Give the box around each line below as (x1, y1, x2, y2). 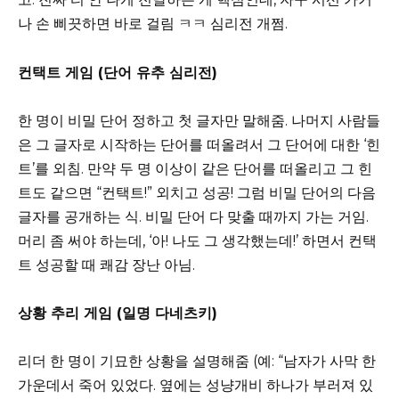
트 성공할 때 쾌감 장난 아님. (18, 256, 195, 273)
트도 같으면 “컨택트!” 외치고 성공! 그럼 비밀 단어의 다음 (18, 183, 376, 201)
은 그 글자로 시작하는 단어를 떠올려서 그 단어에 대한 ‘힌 (18, 135, 380, 153)
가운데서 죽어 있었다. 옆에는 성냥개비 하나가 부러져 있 (18, 377, 373, 395)
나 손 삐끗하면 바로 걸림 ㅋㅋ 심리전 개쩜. (18, 15, 288, 33)
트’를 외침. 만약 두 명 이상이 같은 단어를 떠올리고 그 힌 (18, 159, 372, 177)
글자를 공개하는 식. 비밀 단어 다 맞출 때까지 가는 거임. (18, 208, 369, 225)
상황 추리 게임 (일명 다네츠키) (18, 305, 217, 322)
